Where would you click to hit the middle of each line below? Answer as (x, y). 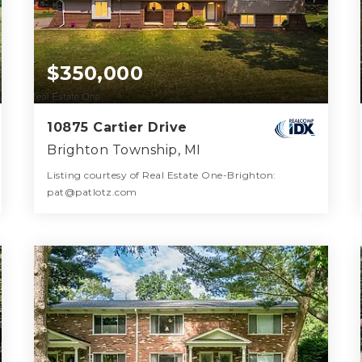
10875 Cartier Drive (117, 128)
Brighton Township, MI (124, 150)
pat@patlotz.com (92, 192)
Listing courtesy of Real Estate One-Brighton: (162, 175)
